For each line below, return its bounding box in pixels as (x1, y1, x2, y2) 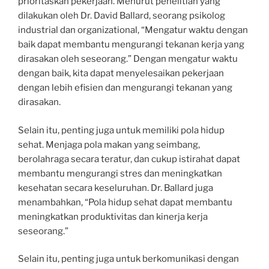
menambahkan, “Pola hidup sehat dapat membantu (18, 196, 232, 208)
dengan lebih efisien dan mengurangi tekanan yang (18, 82, 232, 93)
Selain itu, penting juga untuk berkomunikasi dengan (18, 253, 239, 264)
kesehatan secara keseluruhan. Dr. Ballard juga (18, 182, 213, 193)
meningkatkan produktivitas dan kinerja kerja (18, 211, 208, 222)
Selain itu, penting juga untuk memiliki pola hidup (18, 124, 225, 136)
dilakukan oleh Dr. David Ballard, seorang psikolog (18, 10, 225, 21)
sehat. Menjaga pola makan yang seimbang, (18, 139, 200, 150)
